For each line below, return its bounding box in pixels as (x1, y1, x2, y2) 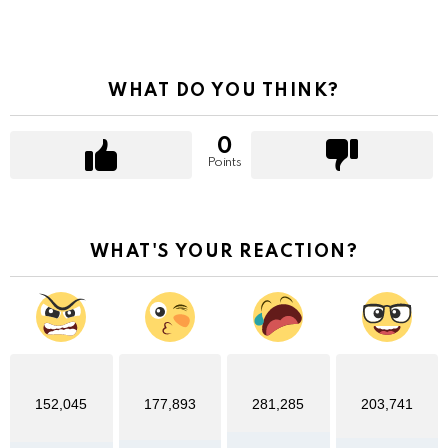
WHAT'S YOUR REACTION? (89, 243, 359, 262)
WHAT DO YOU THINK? (108, 82, 340, 101)
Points (206, 156, 242, 170)
